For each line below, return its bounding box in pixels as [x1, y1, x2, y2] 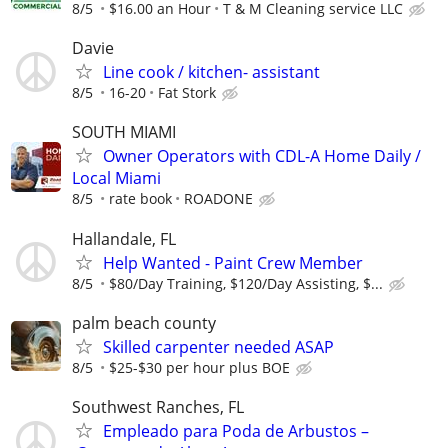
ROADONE [184, 189, 253, 209]
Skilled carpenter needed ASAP [103, 335, 334, 358]
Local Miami [72, 167, 161, 190]
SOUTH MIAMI [72, 121, 176, 144]
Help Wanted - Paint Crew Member [103, 251, 363, 274]
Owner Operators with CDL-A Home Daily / [103, 145, 421, 168]
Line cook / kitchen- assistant [103, 61, 320, 84]
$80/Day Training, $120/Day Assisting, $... [109, 273, 383, 293]
